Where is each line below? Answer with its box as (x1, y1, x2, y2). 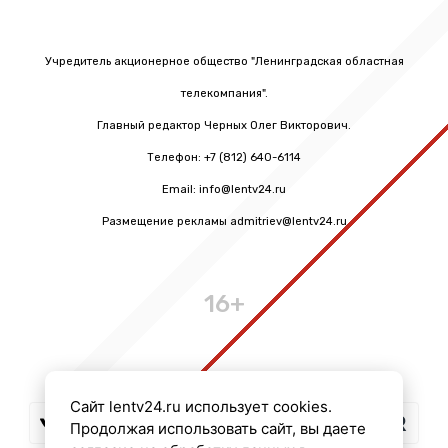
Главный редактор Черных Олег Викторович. (97, 119, 351, 133)
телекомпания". (180, 87, 268, 101)
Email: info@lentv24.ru (162, 183, 286, 197)
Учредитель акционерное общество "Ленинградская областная (44, 55, 404, 69)
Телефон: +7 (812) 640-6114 (147, 151, 301, 165)
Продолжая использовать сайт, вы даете (69, 419, 366, 438)
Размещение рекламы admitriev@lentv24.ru (101, 215, 347, 229)
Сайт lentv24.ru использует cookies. (69, 397, 332, 416)
